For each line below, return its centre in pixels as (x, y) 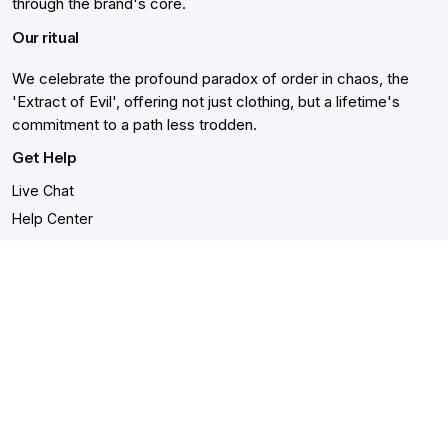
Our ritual (46, 37)
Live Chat (43, 190)
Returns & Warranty (76, 305)
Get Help (44, 157)
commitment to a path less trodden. (134, 124)
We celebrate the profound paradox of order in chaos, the (210, 78)
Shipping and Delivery (85, 333)
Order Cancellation (74, 247)
